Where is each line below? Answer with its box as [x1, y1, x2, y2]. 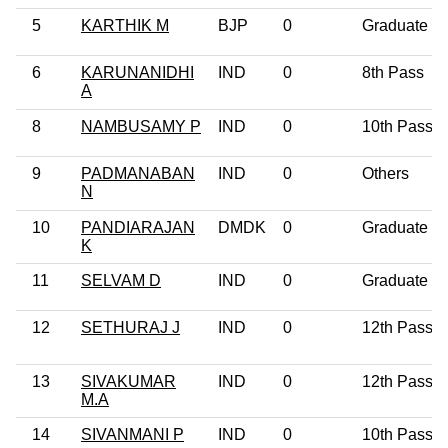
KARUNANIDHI [81, 63, 194, 81]
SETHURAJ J [81, 318, 180, 336]
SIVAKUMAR [81, 372, 176, 390]
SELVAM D [81, 271, 161, 289]
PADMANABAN [81, 164, 195, 182]
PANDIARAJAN [81, 218, 195, 236]
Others [362, 164, 409, 182]
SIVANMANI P [81, 425, 184, 443]
